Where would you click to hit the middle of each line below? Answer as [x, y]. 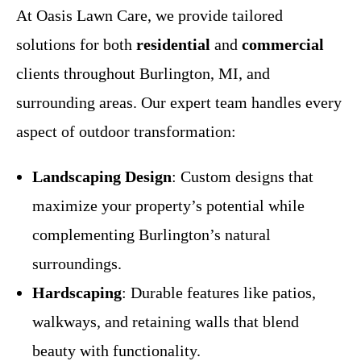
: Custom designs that [243, 176]
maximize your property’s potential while [168, 205]
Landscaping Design [102, 176]
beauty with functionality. [116, 350]
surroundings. [77, 263]
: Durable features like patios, [219, 292]
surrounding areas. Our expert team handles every [179, 102]
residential [173, 44]
